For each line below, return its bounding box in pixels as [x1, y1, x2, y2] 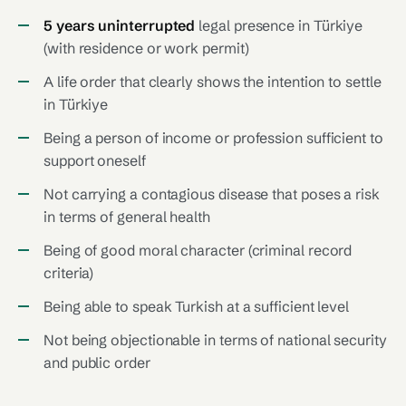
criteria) [43, 264, 94, 282]
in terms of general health [43, 208, 210, 226]
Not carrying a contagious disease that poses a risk [43, 185, 380, 203]
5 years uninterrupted [43, 16, 196, 34]
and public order [43, 353, 150, 372]
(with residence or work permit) [43, 39, 249, 57]
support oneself [43, 151, 146, 169]
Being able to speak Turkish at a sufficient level [43, 297, 350, 315]
